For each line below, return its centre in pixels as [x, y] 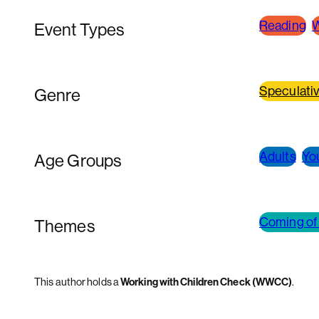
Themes [64, 225]
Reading [283, 26]
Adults [278, 156]
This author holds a [77, 281]
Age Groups [78, 160]
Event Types [79, 30]
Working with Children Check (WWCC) [206, 281]
